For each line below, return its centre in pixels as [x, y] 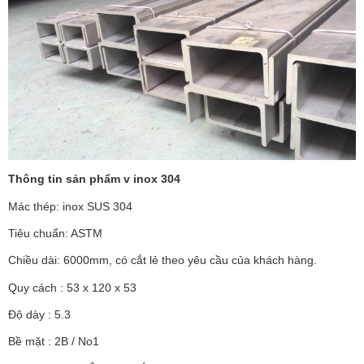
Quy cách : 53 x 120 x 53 [72, 287]
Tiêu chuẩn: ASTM [57, 234]
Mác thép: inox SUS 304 [70, 206]
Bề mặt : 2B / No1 [54, 342]
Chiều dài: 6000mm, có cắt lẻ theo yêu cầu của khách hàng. [162, 260]
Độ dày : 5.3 [44, 315]
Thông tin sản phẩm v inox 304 [96, 179]
